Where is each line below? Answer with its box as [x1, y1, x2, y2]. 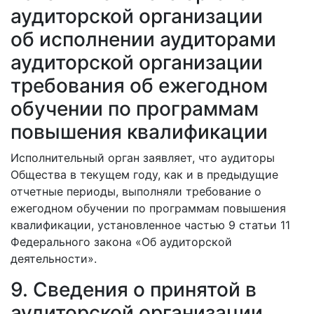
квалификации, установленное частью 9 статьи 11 [11, 218, 290, 232]
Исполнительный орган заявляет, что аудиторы [11, 151, 275, 165]
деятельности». [11, 252, 97, 266]
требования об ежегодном [11, 74, 268, 97]
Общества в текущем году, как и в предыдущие [11, 168, 278, 182]
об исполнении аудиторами [11, 27, 276, 51]
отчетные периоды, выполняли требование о [11, 184, 261, 198]
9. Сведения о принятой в [11, 278, 257, 301]
